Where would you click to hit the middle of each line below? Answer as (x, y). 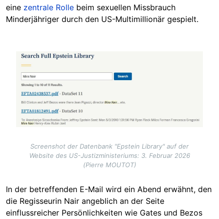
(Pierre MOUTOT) (109, 164)
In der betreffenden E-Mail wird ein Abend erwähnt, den (109, 189)
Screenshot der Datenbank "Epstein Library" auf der (109, 146)
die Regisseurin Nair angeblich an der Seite (85, 201)
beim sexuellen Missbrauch (125, 8)
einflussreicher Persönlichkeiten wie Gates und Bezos (104, 212)
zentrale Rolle (49, 8)
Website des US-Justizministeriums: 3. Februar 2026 (109, 155)
